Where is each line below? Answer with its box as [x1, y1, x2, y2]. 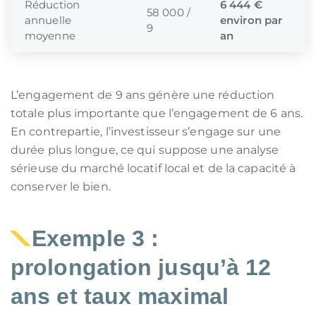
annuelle [25, 13, 71, 27]
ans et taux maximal [11, 284, 229, 309]
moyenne [25, 29, 75, 42]
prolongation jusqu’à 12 [11, 255, 272, 280]
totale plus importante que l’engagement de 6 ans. [11, 107, 303, 120]
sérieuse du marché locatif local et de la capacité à [11, 162, 296, 175]
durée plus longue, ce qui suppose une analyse [11, 143, 279, 157]
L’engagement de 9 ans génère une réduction [11, 88, 275, 102]
